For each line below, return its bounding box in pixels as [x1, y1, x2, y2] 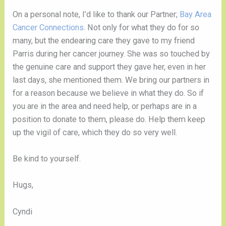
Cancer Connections [13, 22, 84, 32]
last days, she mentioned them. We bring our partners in [13, 75, 210, 85]
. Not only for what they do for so [84, 22, 200, 32]
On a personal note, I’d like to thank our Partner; [13, 9, 180, 19]
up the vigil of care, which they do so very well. [13, 127, 180, 137]
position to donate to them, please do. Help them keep [13, 114, 206, 124]
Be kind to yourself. [13, 154, 81, 164]
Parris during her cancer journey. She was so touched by [13, 48, 210, 59]
